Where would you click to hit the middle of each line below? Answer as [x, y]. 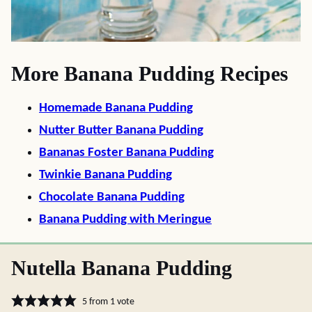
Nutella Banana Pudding [122, 268]
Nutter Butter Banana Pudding [121, 131]
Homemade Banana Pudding [116, 108]
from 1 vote [110, 302]
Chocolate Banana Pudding [112, 197]
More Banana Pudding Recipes [150, 73]
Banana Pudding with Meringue [125, 220]
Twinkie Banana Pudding [106, 175]
